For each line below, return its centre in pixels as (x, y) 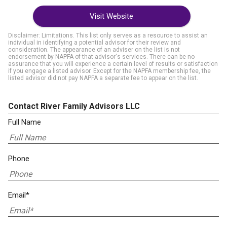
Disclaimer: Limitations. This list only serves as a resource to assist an (108, 35)
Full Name (25, 122)
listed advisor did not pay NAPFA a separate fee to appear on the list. (103, 78)
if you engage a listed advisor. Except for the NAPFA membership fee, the (109, 71)
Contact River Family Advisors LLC (74, 106)
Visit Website (111, 16)
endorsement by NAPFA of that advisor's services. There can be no (101, 57)
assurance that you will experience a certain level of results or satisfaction (113, 64)
